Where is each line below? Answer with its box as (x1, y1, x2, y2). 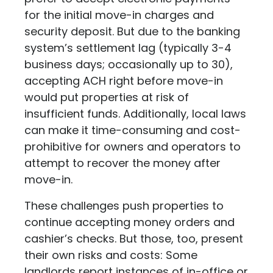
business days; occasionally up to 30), (24, 57, 233, 72)
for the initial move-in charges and (24, 7, 214, 23)
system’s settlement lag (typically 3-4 (24, 40, 232, 55)
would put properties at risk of (24, 90, 189, 105)
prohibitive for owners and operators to (24, 139, 241, 154)
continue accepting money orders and (24, 214, 235, 230)
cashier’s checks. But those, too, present (24, 231, 243, 246)
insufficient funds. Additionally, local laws (24, 106, 246, 121)
